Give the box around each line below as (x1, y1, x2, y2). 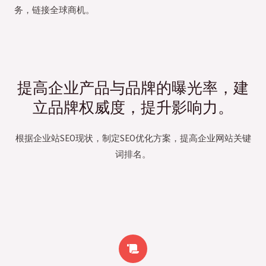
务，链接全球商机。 (14, 4, 94, 15)
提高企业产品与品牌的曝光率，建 (17, 78, 249, 99)
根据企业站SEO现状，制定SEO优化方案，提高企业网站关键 (15, 132, 251, 144)
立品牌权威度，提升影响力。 (33, 98, 233, 118)
